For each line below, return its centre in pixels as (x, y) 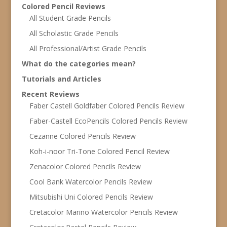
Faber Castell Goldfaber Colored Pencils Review (107, 105)
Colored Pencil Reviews (63, 6)
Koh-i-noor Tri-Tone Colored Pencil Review (99, 151)
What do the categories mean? (79, 63)
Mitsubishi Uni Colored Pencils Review (91, 197)
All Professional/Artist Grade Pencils (88, 48)
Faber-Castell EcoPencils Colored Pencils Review (108, 121)
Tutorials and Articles (61, 79)
